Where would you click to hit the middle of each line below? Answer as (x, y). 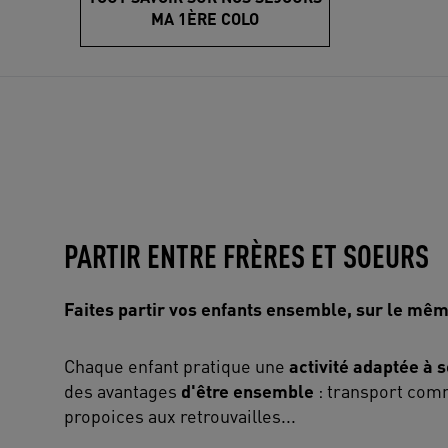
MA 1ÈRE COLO (205, 18)
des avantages (122, 390)
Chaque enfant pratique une (176, 365)
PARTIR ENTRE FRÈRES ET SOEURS (246, 255)
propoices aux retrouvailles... (180, 415)
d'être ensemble (247, 390)
